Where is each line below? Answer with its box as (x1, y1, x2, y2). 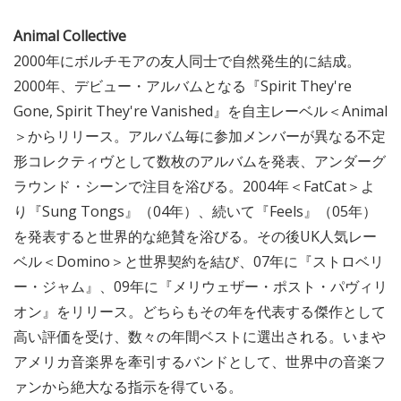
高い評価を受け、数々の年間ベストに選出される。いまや (13, 327, 386, 347)
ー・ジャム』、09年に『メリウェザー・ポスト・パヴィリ (13, 277, 388, 297)
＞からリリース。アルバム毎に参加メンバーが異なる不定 (13, 126, 386, 147)
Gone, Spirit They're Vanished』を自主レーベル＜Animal (13, 101, 388, 122)
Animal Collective (13, 26, 126, 47)
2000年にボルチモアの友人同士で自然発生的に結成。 (13, 51, 361, 72)
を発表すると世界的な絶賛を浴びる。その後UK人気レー (13, 226, 377, 247)
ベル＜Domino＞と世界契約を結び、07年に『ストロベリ (13, 252, 384, 272)
